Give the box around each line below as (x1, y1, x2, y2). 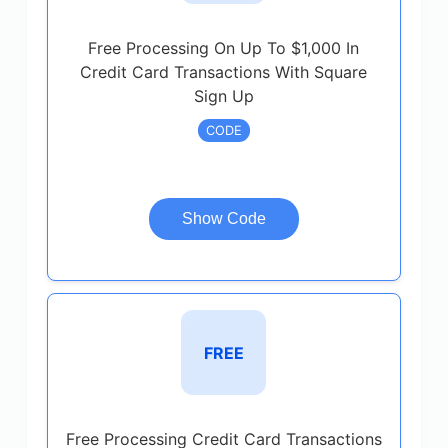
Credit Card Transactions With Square (80, 62, 368, 82)
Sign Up (193, 86, 254, 106)
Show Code (181, 210, 266, 227)
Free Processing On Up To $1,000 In (88, 38, 360, 58)
